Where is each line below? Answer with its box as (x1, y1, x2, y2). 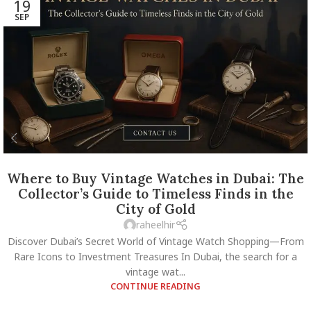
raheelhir (135, 218, 175, 232)
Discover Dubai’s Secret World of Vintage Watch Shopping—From (7, 234, 304, 248)
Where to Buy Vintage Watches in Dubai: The (7, 170, 304, 187)
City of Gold (115, 201, 196, 218)
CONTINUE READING (110, 280, 201, 292)
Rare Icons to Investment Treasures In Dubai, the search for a (14, 249, 297, 263)
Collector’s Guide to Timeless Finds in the (17, 185, 294, 203)
